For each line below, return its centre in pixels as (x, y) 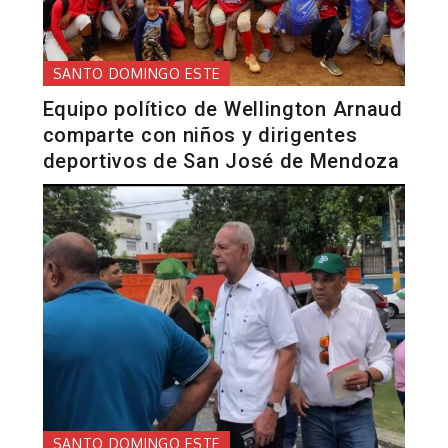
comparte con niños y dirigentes (200, 135)
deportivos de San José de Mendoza (221, 161)
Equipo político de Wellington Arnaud (222, 109)
